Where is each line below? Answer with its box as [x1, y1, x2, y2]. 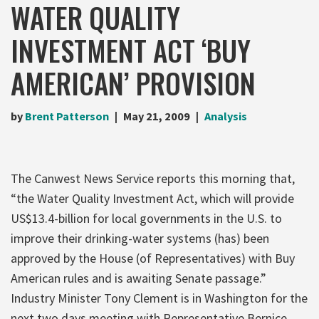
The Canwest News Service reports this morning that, [11, 169, 295, 187]
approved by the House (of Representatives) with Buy [11, 249, 295, 266]
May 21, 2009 [123, 108, 190, 123]
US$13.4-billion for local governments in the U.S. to [11, 209, 282, 226]
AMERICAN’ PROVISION [11, 61, 256, 103]
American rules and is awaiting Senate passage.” [11, 269, 269, 286]
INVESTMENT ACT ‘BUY [11, 28, 251, 70]
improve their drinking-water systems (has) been [11, 229, 269, 246]
